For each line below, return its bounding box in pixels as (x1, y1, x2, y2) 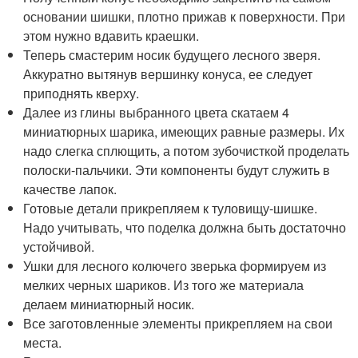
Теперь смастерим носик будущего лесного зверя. (23, 46, 321, 65)
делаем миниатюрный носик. (23, 295, 195, 314)
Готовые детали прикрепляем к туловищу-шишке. (23, 199, 318, 218)
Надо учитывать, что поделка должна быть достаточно (23, 218, 347, 237)
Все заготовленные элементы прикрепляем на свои (23, 314, 333, 333)
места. (23, 333, 62, 352)
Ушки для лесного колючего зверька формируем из (23, 257, 327, 276)
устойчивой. (23, 237, 95, 257)
